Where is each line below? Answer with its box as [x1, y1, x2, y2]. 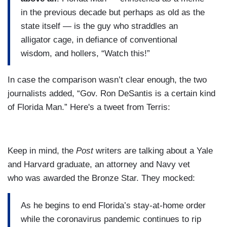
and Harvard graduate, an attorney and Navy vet [8, 160, 190, 170]
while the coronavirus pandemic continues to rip [21, 214, 201, 224]
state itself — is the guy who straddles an [21, 21, 178, 31]
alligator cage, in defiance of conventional [21, 34, 177, 45]
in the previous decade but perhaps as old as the [21, 7, 205, 17]
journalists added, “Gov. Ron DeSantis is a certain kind [8, 89, 215, 99]
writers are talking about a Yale [93, 146, 213, 156]
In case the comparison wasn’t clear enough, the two [8, 75, 207, 85]
